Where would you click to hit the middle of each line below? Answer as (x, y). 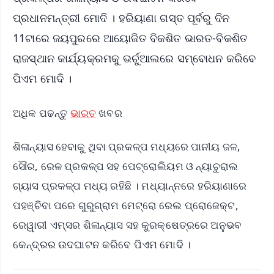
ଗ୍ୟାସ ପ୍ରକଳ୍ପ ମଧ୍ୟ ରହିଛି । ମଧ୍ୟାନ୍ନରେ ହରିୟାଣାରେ (130, 186)
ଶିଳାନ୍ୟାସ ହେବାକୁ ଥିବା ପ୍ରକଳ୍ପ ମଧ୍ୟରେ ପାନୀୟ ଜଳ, (127, 147)
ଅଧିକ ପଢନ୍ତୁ (42, 113)
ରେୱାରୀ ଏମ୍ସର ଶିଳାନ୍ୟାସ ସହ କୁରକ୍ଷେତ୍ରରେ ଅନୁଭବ (128, 225)
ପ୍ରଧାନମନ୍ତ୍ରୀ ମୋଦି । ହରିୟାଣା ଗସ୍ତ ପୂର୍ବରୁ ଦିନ (121, 17)
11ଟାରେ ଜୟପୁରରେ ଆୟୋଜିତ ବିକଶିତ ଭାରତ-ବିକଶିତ (131, 38)
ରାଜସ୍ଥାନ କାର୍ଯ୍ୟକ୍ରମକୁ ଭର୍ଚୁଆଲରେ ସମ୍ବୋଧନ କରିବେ (135, 58)
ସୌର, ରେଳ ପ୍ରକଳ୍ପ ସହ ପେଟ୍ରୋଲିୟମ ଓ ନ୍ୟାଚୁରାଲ (126, 166)
